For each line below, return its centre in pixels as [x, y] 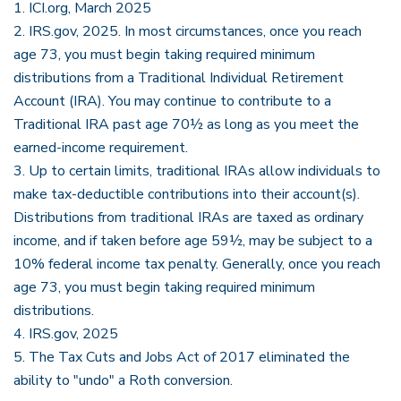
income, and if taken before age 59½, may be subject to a [193, 241]
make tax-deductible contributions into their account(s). [187, 194]
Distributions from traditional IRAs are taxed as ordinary [188, 218]
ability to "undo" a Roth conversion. [123, 380]
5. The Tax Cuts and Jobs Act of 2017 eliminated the [182, 357]
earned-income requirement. [101, 148]
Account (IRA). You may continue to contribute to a [172, 101]
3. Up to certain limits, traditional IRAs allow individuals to [197, 171]
